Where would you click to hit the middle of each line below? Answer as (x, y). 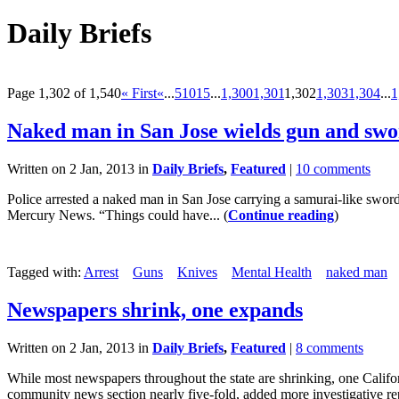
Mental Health (272, 272)
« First (139, 93)
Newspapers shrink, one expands (155, 309)
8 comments (330, 347)
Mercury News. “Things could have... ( (118, 215)
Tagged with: (45, 272)
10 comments (333, 168)
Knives (197, 272)
